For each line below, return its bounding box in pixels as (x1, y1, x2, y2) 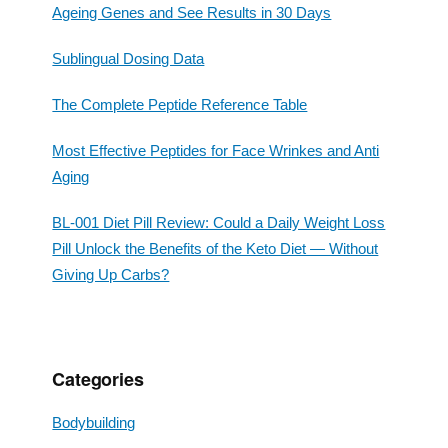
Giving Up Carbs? (52, 266, 170, 284)
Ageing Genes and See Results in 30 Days (52, 4, 332, 22)
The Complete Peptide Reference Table (52, 96, 308, 114)
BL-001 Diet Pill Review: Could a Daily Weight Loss (52, 214, 386, 232)
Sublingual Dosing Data (52, 50, 205, 68)
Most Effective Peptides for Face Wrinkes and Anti (52, 142, 380, 160)
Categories (52, 366, 144, 393)
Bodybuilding (52, 414, 136, 432)
